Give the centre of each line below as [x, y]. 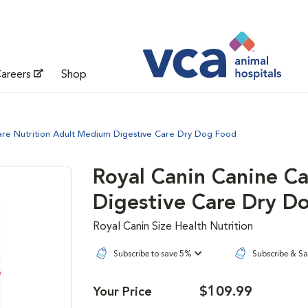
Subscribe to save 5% [152, 254]
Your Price [122, 292]
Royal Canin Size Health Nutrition [173, 227]
